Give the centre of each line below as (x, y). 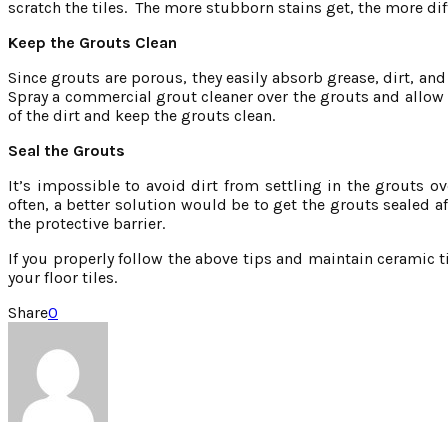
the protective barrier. (86, 223)
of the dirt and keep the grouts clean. (141, 115)
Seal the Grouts (66, 150)
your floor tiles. (62, 277)
